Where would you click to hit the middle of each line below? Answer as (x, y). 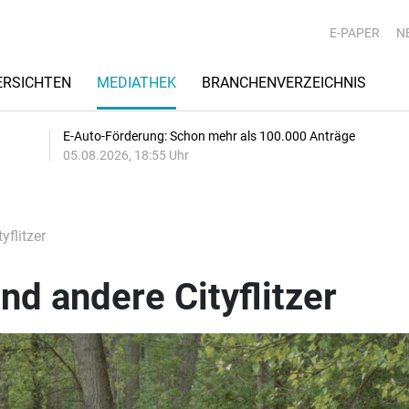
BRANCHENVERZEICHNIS (284, 83)
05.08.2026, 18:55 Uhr (126, 155)
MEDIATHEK (136, 83)
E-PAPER (355, 33)
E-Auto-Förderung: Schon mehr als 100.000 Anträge (209, 136)
